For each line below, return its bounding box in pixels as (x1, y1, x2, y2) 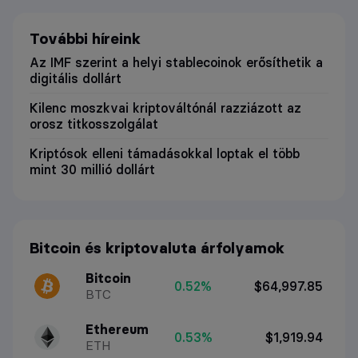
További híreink (29, 29, 141, 48)
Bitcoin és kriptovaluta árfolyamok (29, 239, 284, 258)
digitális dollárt (29, 70, 121, 86)
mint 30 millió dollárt (29, 161, 155, 177)
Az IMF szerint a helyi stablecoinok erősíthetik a (29, 54, 323, 70)
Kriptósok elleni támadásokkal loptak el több (29, 145, 300, 161)
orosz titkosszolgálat (29, 115, 158, 132)
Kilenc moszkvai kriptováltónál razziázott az (29, 99, 301, 116)
